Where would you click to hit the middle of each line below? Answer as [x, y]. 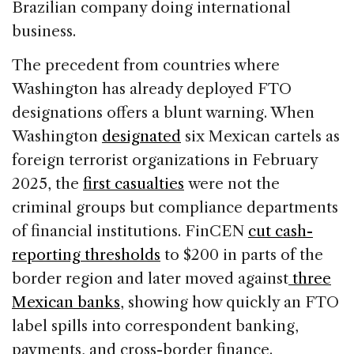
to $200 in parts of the [242, 254]
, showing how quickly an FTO [230, 302]
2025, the [47, 183]
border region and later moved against [150, 278]
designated [141, 136]
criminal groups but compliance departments [175, 207]
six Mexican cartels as [260, 136]
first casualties [134, 183]
